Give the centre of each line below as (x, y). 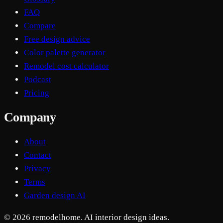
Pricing (37, 93)
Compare (40, 25)
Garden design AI (55, 196)
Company (30, 117)
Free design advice (57, 39)
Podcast (38, 79)
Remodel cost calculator (66, 66)
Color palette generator (65, 52)
